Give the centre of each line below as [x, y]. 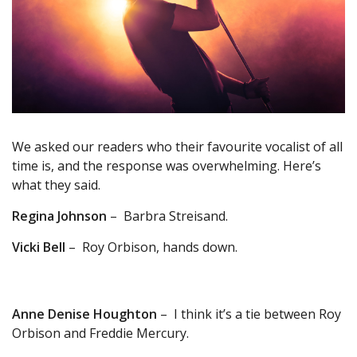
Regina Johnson [59, 216]
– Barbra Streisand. [171, 216]
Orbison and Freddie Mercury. [100, 333]
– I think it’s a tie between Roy [249, 314]
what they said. [59, 185]
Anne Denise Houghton [84, 314]
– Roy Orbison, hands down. [151, 247]
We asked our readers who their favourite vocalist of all [177, 147]
